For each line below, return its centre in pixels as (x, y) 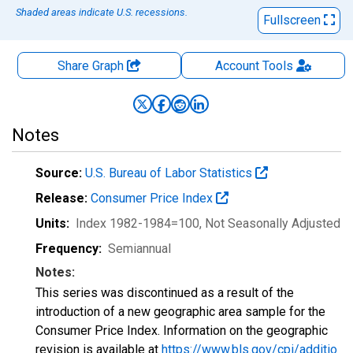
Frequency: (69, 249)
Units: (52, 223)
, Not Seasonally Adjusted (270, 223)
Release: (61, 198)
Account (237, 66)
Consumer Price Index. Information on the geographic (182, 331)
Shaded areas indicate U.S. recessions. (102, 12)
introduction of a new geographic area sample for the (180, 312)
